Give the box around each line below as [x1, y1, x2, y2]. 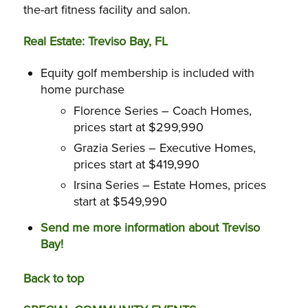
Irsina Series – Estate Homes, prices [73, 177, 266, 193]
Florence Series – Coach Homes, [73, 103, 252, 119]
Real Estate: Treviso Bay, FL [23, 33, 168, 49]
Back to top [23, 271, 84, 287]
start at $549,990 [73, 194, 167, 210]
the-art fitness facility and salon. [23, 1, 190, 17]
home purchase [40, 82, 124, 98]
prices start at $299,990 [73, 120, 203, 135]
